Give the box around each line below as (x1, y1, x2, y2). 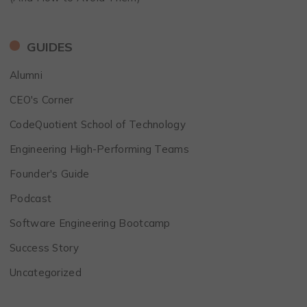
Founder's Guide (10, 167, 90, 180)
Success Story (10, 241, 79, 254)
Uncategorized (10, 266, 82, 279)
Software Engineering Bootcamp (10, 217, 171, 230)
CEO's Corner (10, 93, 74, 106)
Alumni (10, 69, 42, 82)
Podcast (10, 192, 52, 205)
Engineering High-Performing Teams (10, 143, 189, 156)
